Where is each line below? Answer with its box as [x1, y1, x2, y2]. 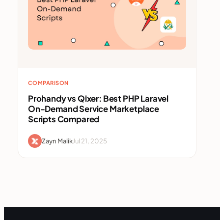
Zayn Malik [42, 137, 73, 145]
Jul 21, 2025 [73, 137, 107, 145]
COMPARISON [28, 80, 69, 86]
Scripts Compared [28, 114, 100, 125]
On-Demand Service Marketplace [28, 104, 160, 114]
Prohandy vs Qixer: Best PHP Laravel [28, 93, 169, 104]
